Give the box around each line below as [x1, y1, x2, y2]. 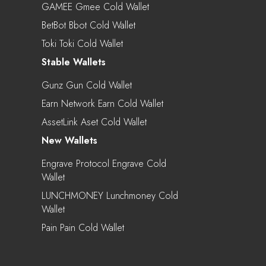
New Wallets [42, 133, 97, 147]
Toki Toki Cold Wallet [42, 36, 123, 50]
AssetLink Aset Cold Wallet [42, 115, 147, 129]
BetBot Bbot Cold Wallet [42, 18, 135, 32]
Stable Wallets [42, 55, 106, 69]
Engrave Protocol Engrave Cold [42, 156, 166, 170]
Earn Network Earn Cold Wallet [42, 96, 163, 110]
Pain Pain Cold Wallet [42, 220, 124, 235]
